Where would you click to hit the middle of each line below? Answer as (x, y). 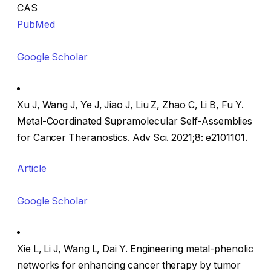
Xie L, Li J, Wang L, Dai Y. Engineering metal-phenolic (135, 249)
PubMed (36, 25)
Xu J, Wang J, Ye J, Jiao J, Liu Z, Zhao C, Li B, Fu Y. (130, 105)
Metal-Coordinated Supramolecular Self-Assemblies (135, 121)
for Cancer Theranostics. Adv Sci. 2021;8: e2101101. (132, 137)
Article (32, 169)
